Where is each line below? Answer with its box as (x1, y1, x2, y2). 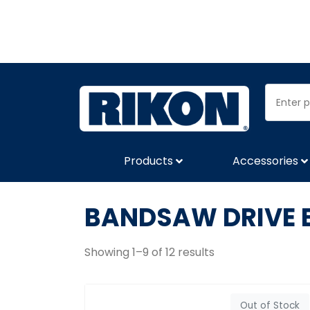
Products (124, 152, 173, 169)
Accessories (232, 152, 298, 169)
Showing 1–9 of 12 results (84, 244, 215, 260)
